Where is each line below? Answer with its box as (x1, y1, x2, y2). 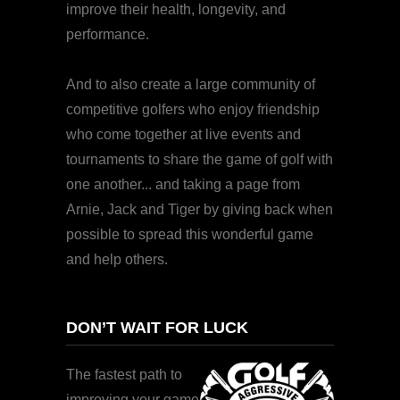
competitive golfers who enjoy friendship (66, 102, 320, 118)
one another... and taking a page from (66, 177, 300, 193)
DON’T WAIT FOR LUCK (66, 318, 248, 337)
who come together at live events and (66, 127, 301, 143)
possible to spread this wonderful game (66, 227, 313, 243)
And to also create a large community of (66, 77, 315, 93)
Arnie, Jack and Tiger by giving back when (66, 202, 333, 218)
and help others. (66, 252, 168, 268)
